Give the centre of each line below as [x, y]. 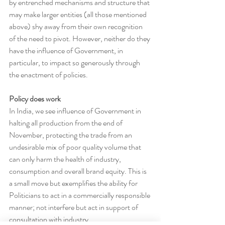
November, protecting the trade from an [71, 135]
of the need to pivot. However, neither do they [80, 38]
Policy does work [35, 98]
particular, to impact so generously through [75, 62]
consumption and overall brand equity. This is [79, 171]
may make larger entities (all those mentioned [79, 14]
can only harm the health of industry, [66, 159]
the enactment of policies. [48, 74]
